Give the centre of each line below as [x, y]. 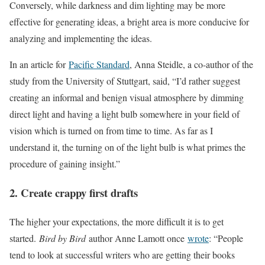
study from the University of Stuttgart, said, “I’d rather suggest [125, 81]
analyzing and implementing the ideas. [81, 38]
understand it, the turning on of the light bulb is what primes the [127, 147]
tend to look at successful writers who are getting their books [122, 254]
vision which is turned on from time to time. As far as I [111, 131]
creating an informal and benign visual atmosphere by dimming [127, 98]
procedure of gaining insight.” [65, 164]
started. [24, 238]
